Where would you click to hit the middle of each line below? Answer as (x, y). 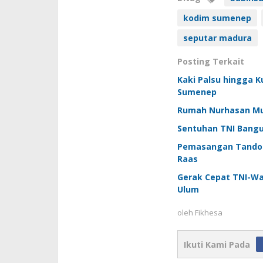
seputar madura (217, 38)
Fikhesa (208, 213)
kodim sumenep (217, 18)
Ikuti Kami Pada (217, 245)
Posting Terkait (210, 62)
